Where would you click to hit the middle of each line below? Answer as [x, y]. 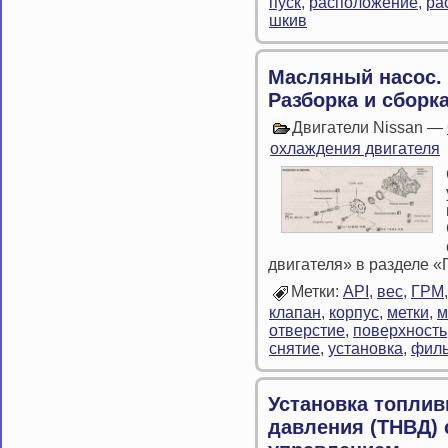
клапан [295, 312]
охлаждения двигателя [355, 148]
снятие [294, 348]
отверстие [307, 330]
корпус [354, 312]
